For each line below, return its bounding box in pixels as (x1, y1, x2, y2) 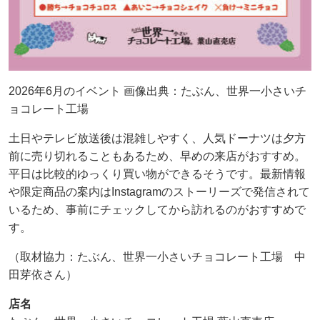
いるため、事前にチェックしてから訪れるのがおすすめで (9, 203, 306, 216)
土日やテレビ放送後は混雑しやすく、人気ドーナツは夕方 (9, 131, 306, 144)
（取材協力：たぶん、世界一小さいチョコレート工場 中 (9, 250, 306, 263)
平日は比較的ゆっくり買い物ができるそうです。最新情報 (9, 167, 306, 180)
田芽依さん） (9, 268, 77, 281)
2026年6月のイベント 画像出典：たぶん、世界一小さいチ (9, 84, 306, 97)
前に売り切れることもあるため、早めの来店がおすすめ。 (9, 149, 306, 162)
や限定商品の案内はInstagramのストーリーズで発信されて (9, 185, 310, 198)
